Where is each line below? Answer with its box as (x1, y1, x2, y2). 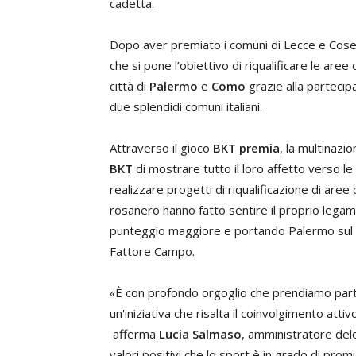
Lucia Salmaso (159, 326, 242, 342)
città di (110, 78, 149, 94)
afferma (110, 326, 159, 342)
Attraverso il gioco (110, 140, 213, 156)
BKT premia (213, 140, 280, 156)
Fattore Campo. (110, 243, 195, 259)
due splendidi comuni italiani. (110, 99, 262, 114)
